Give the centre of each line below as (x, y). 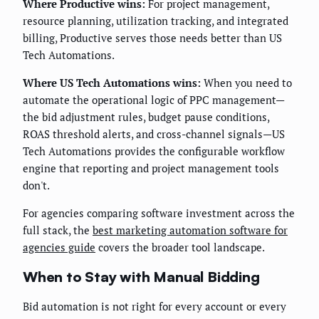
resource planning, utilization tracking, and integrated (156, 21)
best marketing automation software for (190, 230)
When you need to (246, 83)
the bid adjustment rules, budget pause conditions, (146, 117)
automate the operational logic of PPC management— (154, 100)
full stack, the (58, 230)
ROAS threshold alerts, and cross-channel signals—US (154, 134)
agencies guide (59, 247)
